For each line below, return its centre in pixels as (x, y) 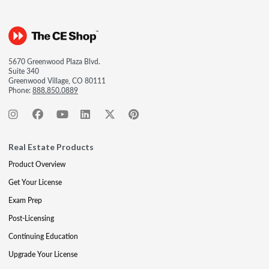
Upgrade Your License (43, 254)
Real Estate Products (51, 147)
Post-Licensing (31, 218)
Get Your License (35, 182)
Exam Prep (25, 200)
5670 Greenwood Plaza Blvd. (54, 62)
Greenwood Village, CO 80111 (57, 81)
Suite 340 (24, 71)
